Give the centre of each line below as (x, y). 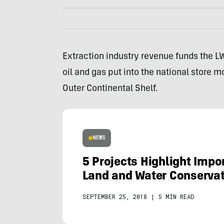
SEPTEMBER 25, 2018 (114, 196)
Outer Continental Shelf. (110, 89)
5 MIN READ (176, 196)
